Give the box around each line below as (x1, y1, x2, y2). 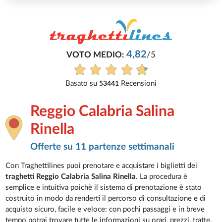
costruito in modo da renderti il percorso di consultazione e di (5, 195, 206, 203)
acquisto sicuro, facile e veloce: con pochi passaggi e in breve (5, 206, 205, 214)
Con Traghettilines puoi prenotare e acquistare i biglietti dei (5, 162, 198, 170)
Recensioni (119, 80, 157, 88)
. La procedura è (136, 173, 188, 181)
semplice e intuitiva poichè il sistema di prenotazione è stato (5, 184, 202, 192)
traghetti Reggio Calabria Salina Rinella (5, 173, 136, 181)
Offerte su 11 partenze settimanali (30, 142, 175, 152)
